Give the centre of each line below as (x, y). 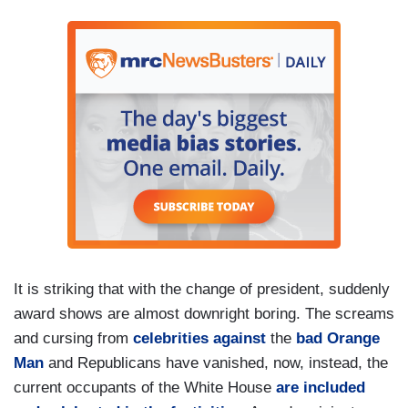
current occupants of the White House (145, 387)
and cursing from (73, 338)
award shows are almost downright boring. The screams (204, 313)
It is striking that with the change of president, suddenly (202, 289)
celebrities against (199, 338)
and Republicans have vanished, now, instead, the (216, 362)
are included (321, 387)
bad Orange (338, 338)
